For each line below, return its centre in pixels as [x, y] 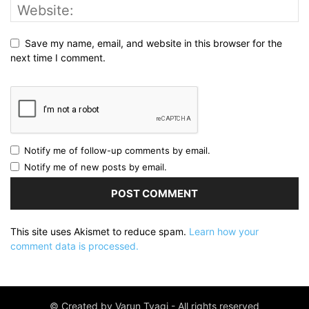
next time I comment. [58, 58]
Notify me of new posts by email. [96, 167]
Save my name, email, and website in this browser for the [153, 43]
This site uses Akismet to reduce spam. [100, 232]
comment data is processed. [74, 246]
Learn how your [224, 232]
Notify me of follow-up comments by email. [117, 151]
